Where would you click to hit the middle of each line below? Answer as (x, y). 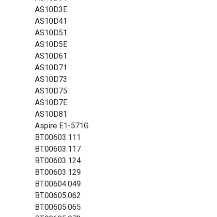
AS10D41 (51, 21)
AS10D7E (51, 102)
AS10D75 (51, 91)
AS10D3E (51, 9)
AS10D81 (51, 114)
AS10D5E (51, 44)
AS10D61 (51, 56)
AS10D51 (51, 33)
